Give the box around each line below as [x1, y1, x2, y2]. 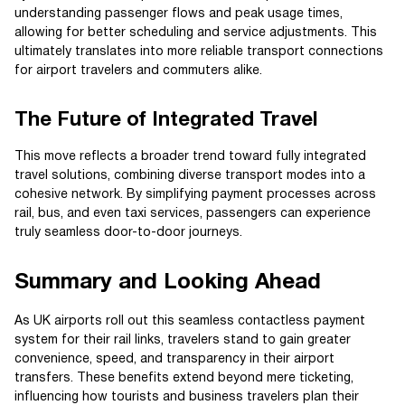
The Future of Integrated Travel [14, 110, 317, 129]
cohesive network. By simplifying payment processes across [14, 188, 376, 201]
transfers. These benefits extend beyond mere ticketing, [14, 372, 353, 384]
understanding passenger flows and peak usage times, [14, 7, 343, 20]
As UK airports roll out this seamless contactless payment [14, 315, 365, 327]
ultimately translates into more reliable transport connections [14, 45, 383, 58]
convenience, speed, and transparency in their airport [14, 353, 334, 365]
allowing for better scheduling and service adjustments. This [14, 26, 377, 39]
